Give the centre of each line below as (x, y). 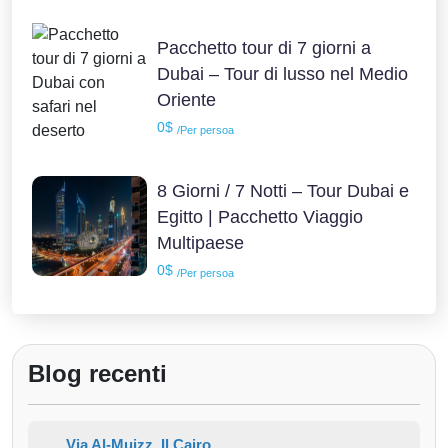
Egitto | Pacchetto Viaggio (260, 216)
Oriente (187, 99)
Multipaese (201, 242)
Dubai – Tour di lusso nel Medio (283, 73)
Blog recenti (97, 373)
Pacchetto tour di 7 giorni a (264, 47)
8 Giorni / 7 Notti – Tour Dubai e (283, 190)
